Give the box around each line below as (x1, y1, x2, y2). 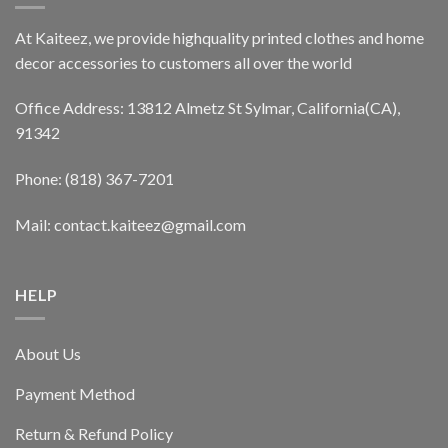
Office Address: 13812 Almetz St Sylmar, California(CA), (15, 98, 400, 118)
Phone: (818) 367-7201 (15, 169, 174, 189)
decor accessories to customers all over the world (15, 52, 352, 72)
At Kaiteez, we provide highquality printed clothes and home (15, 27, 424, 47)
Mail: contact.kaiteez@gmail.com (15, 215, 246, 235)
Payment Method (15, 384, 135, 404)
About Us (15, 344, 81, 364)
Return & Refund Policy (15, 424, 173, 444)
